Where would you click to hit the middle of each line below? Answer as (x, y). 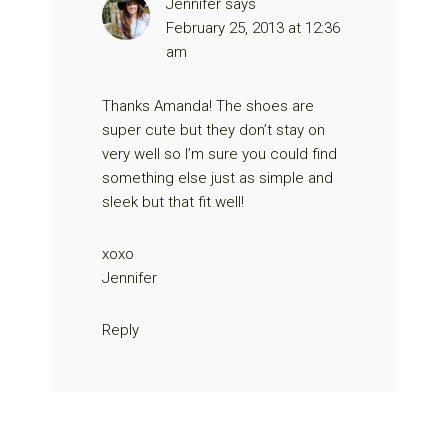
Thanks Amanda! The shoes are (208, 105)
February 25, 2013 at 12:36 (253, 27)
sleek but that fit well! (173, 201)
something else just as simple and (218, 177)
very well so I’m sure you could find (220, 153)
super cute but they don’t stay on (214, 129)
